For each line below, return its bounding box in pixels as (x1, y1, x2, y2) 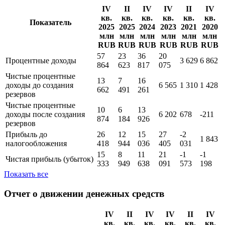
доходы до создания (6, 115, 73, 124)
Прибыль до (6, 164, 47, 173)
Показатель (29, 52, 71, 61)
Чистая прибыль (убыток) (6, 189, 93, 198)
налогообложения (6, 173, 67, 182)
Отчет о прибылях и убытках (4, 17, 133, 28)
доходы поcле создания (6, 144, 85, 153)
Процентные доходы (6, 90, 76, 99)
